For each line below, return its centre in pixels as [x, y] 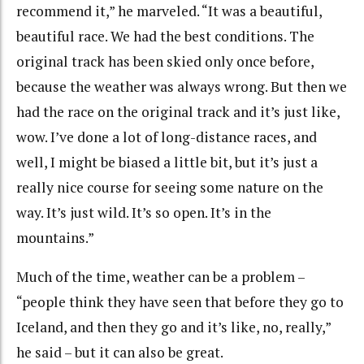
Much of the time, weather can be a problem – [160, 277]
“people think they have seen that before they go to [180, 302]
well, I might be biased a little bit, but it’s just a [167, 162]
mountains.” [55, 237]
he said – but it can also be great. [120, 353]
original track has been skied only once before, [165, 61]
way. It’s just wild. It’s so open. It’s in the [144, 212]
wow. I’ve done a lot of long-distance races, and [167, 136]
